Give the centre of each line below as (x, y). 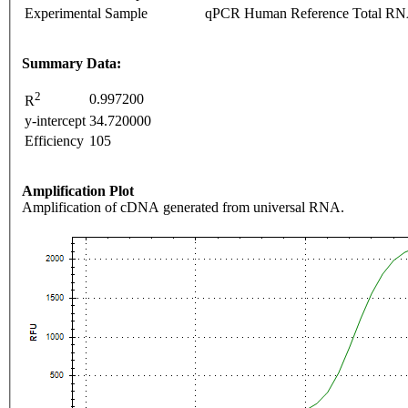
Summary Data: (71, 64)
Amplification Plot (78, 191)
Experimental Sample (86, 14)
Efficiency (54, 141)
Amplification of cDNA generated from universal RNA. (183, 208)
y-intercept (55, 121)
